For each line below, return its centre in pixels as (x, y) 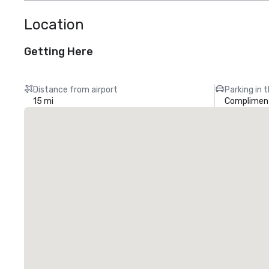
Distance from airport (76, 90)
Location (54, 25)
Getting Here (59, 52)
